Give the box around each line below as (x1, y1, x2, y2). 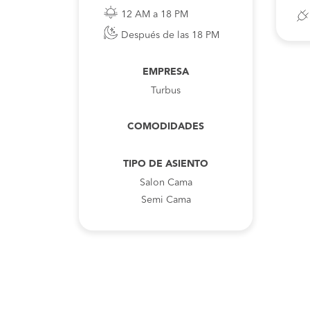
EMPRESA (143, 67, 189, 77)
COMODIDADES (127, 122, 204, 131)
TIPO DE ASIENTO (123, 159, 208, 169)
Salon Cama (139, 178, 192, 188)
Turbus (151, 86, 181, 95)
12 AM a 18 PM (120, 10, 188, 19)
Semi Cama (140, 195, 191, 205)
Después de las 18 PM (120, 30, 219, 40)
